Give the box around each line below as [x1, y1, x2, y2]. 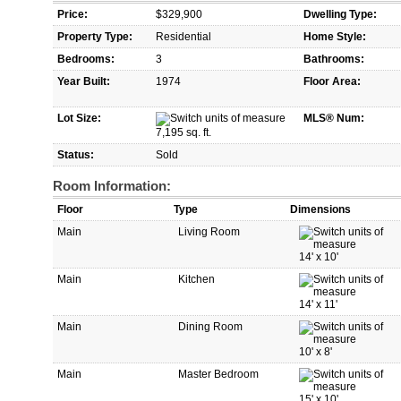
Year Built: [57, 75, 110, 89]
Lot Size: [57, 112, 101, 125]
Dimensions [290, 203, 351, 217]
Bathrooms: [303, 53, 364, 66]
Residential [156, 30, 211, 44]
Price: [57, 8, 88, 21]
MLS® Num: [303, 112, 364, 125]
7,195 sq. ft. [156, 126, 211, 140]
